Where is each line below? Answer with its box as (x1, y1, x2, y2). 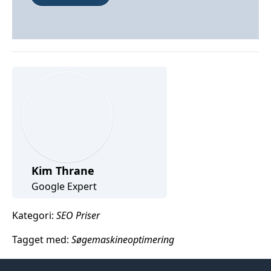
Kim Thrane (31, 163, 94, 178)
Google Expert (31, 180, 97, 194)
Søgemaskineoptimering (71, 233, 174, 247)
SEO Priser (56, 209, 100, 223)
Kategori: (12, 209, 56, 223)
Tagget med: (12, 233, 71, 247)
